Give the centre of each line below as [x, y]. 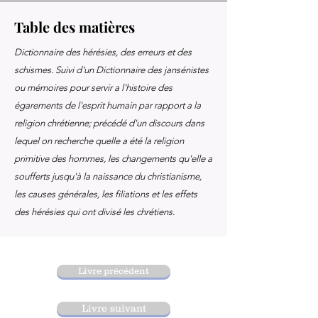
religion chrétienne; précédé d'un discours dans [109, 123]
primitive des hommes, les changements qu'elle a [113, 159]
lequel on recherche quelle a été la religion [99, 141]
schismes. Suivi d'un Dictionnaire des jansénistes [111, 70]
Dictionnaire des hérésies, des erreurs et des [103, 52]
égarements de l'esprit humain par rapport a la [108, 105]
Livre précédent [114, 271]
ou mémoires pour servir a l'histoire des [93, 88]
